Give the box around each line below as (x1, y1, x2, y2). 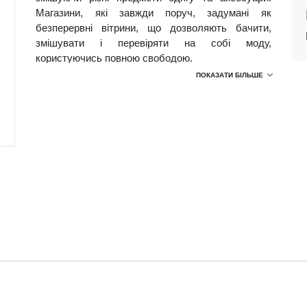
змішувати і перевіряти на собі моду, (36, 37, 271, 49)
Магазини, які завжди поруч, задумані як (36, 7, 271, 19)
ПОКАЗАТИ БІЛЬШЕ (195, 71, 263, 79)
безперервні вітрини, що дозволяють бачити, (36, 22, 271, 34)
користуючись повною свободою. (36, 52, 193, 64)
